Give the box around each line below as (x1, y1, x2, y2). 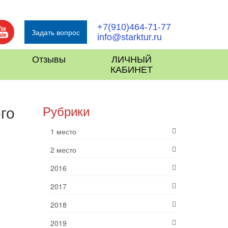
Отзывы (32, 54, 66, 65)
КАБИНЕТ (110, 65, 153, 75)
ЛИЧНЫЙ (111, 54, 152, 65)
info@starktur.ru (97, 32, 162, 43)
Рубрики (42, 105, 90, 119)
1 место (50, 126, 76, 137)
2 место (50, 145, 76, 155)
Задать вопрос (32, 27, 80, 38)
